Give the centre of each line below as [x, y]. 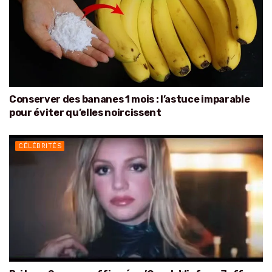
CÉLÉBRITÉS [40, 146]
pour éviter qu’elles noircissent [85, 112]
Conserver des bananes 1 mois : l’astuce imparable [130, 99]
